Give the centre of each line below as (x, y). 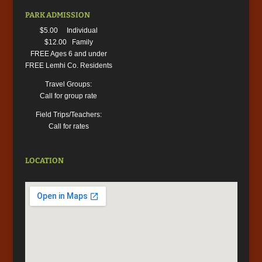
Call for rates (68, 127)
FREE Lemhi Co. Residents (68, 66)
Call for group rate (69, 96)
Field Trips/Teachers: (68, 115)
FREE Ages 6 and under (68, 54)
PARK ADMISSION (57, 15)
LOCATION (44, 161)
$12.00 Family (68, 42)
